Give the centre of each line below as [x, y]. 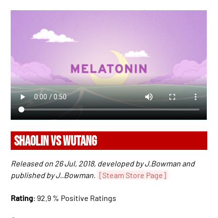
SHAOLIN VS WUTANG [56, 142]
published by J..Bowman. [53, 175]
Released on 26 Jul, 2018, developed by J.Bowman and [103, 163]
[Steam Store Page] [133, 175]
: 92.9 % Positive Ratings [75, 198]
